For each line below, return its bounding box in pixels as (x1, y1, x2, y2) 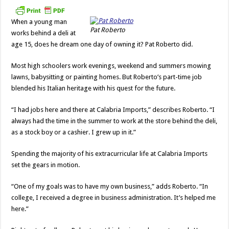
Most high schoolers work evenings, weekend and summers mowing (11, 61, 212, 70)
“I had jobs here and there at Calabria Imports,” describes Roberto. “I (11, 105, 215, 113)
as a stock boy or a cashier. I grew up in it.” (11, 128, 136, 136)
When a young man (11, 17, 67, 26)
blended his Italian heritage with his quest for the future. (11, 84, 176, 92)
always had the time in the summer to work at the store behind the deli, (11, 117, 218, 125)
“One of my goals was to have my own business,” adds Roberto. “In (11, 182, 209, 190)
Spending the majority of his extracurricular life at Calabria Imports (11, 149, 208, 157)
